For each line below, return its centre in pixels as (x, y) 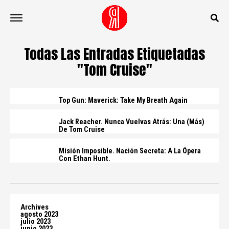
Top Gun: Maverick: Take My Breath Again (123, 100)
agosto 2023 (39, 214)
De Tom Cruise (82, 130)
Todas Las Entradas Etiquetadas (114, 54)
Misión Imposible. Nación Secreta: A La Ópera (130, 151)
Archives (35, 207)
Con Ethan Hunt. (85, 159)
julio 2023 (36, 222)
